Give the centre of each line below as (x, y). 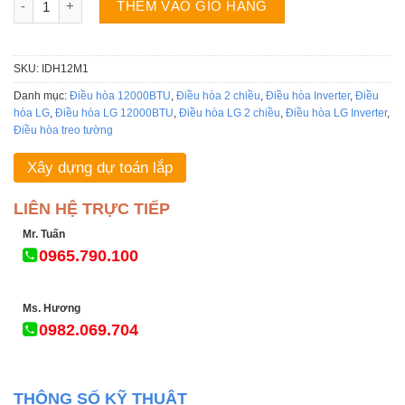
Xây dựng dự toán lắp (100, 167)
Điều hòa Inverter (308, 95)
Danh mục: (42, 95)
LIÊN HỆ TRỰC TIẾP (92, 208)
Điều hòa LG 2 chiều (230, 113)
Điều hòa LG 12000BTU (114, 113)
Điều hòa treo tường (63, 130)
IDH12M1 (65, 68)
